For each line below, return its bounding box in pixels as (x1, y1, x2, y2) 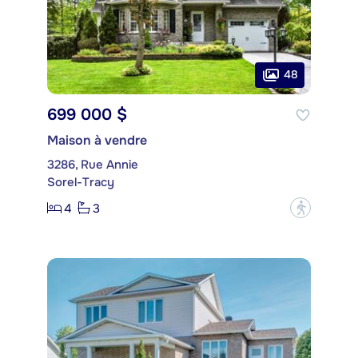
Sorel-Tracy (47, 174, 114, 191)
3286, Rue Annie (47, 157, 138, 173)
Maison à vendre (47, 132, 147, 149)
